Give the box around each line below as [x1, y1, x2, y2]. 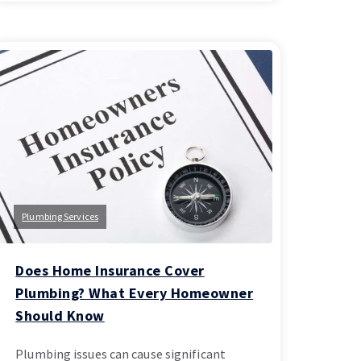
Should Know [15, 306, 105, 326]
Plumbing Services [22, 210, 98, 223]
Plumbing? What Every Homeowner [15, 284, 254, 303]
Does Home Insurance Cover [15, 261, 205, 280]
